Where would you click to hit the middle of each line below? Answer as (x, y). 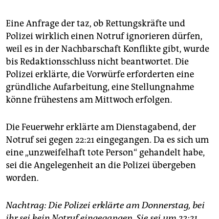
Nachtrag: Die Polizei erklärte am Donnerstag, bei (105, 205)
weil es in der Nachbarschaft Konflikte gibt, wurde (108, 49)
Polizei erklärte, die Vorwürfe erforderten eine (100, 74)
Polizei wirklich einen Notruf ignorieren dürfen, (104, 36)
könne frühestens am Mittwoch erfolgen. (89, 99)
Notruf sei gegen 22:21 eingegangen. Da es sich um (107, 140)
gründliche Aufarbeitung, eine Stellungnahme (100, 87)
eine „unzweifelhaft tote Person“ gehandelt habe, (105, 152)
